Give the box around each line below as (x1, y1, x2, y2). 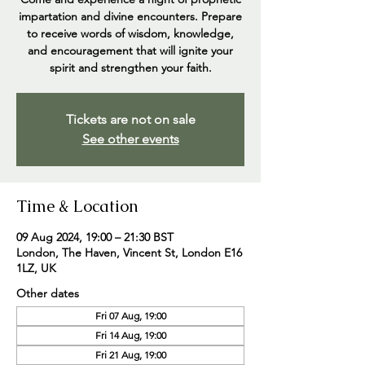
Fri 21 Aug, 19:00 (95, 349, 166, 361)
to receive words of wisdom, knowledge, (27, 26, 234, 41)
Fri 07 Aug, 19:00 (95, 310, 166, 322)
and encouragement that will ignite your (28, 43, 233, 58)
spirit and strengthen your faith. (49, 60, 212, 75)
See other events (81, 131, 179, 147)
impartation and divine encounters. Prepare (19, 9, 242, 24)
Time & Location (16, 196, 139, 217)
